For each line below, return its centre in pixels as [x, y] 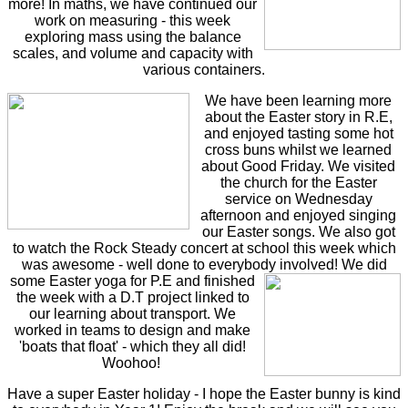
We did [364, 265]
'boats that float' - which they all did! [133, 347]
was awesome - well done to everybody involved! [181, 265]
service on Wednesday [298, 199]
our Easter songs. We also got [298, 232]
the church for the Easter [298, 183]
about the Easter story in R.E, [298, 117]
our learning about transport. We [133, 314]
